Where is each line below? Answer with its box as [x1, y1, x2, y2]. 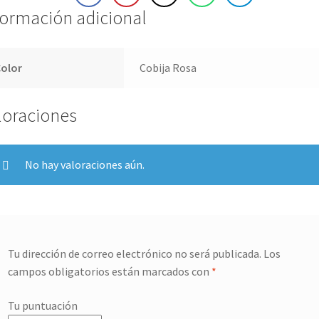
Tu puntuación [8, 298, 78, 313]
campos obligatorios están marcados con [8, 264, 212, 279]
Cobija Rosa [140, 60, 197, 75]
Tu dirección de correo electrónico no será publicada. [8, 246, 262, 261]
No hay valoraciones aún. [25, 157, 145, 172]
